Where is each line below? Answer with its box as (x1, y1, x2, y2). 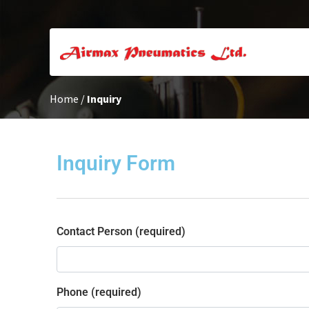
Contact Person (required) (57, 224, 186, 238)
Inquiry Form (57, 150, 175, 175)
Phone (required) (57, 285, 141, 299)
